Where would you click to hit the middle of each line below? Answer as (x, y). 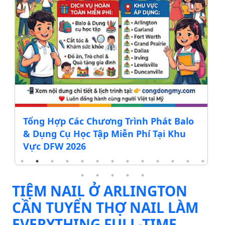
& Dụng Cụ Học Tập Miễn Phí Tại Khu (104, 134)
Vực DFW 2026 (54, 146)
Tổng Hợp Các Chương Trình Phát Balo (108, 121)
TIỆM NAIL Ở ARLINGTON (100, 191)
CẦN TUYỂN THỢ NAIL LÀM (105, 208)
